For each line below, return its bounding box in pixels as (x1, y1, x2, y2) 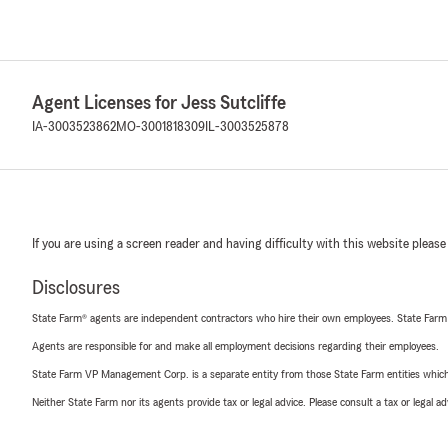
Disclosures (32, 278, 120, 298)
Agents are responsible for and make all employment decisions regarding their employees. (32, 340, 439, 352)
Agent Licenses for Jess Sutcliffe (32, 93, 286, 113)
